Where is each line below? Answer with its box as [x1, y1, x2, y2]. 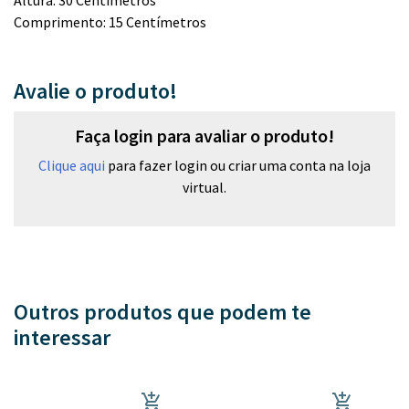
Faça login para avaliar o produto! [75, 124, 334, 147]
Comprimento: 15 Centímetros [14, 13, 206, 31]
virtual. [183, 178, 226, 196]
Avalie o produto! [14, 77, 177, 105]
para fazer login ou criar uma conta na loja [105, 156, 371, 174]
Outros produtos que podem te [14, 298, 311, 326]
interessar [14, 323, 110, 351]
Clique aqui [38, 156, 105, 174]
